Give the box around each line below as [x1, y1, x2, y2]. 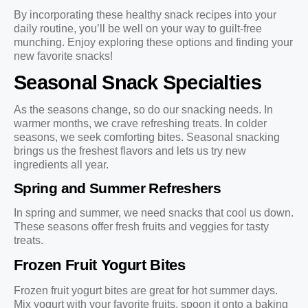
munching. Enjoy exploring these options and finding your [14, 36, 293, 48]
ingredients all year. [14, 159, 109, 171]
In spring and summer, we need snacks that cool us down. [14, 207, 294, 219]
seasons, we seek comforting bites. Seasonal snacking [14, 131, 280, 144]
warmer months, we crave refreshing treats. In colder [14, 118, 267, 130]
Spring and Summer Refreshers [14, 180, 221, 197]
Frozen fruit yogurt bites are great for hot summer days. [14, 284, 278, 296]
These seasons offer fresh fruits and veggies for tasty [14, 221, 269, 233]
